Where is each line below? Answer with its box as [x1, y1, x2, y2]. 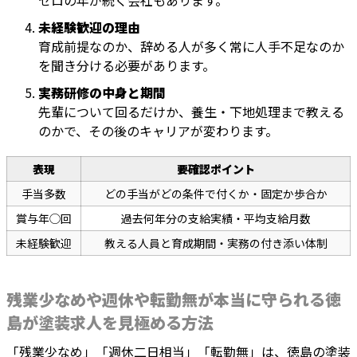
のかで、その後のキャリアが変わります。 [38, 121, 278, 141]
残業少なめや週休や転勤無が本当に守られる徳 [6, 288, 341, 312]
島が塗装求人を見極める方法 [6, 311, 214, 335]
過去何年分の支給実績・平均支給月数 [120, 210, 311, 227]
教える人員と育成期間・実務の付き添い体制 [104, 235, 328, 252]
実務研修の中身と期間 [38, 83, 166, 103]
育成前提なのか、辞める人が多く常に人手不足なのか [38, 37, 344, 57]
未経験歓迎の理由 [38, 18, 140, 37]
